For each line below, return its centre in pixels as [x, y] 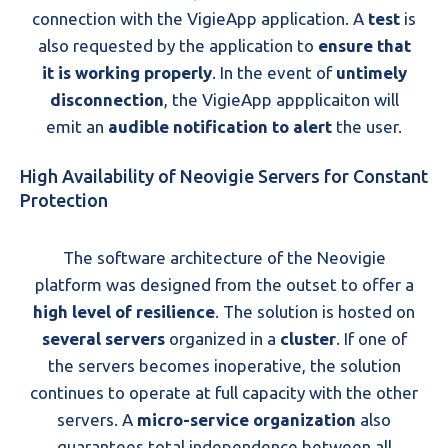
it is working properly [126, 72]
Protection [64, 199]
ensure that [364, 45]
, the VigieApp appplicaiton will [281, 99]
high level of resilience [124, 311]
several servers [103, 338]
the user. [367, 126]
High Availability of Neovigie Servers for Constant [224, 175]
